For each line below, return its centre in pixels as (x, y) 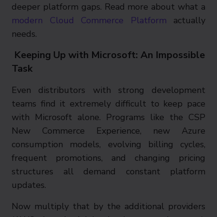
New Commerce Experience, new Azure (108, 131)
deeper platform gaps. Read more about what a (108, 7)
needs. (24, 34)
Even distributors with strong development (108, 90)
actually (186, 20)
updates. (29, 185)
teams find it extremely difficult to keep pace (108, 104)
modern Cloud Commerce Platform (89, 20)
